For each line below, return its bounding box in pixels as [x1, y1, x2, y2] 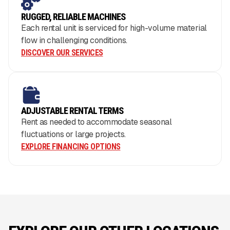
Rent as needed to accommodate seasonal [21, 117, 171, 128]
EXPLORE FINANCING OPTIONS [21, 142, 121, 152]
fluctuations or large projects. [21, 129, 126, 140]
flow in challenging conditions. [21, 35, 127, 46]
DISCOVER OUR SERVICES [21, 48, 103, 58]
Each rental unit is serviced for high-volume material [21, 23, 207, 34]
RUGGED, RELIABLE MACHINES [21, 11, 125, 23]
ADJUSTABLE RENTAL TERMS [21, 105, 123, 117]
